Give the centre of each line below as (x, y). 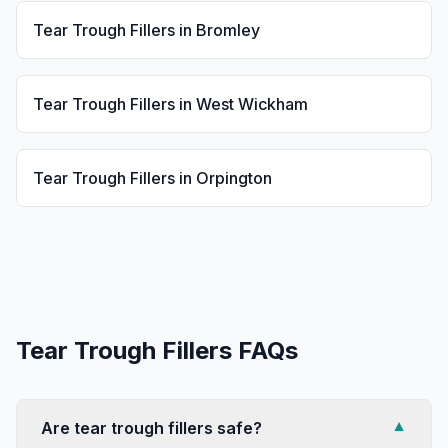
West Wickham (252, 104)
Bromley (228, 30)
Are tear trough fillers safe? (151, 428)
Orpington (234, 178)
